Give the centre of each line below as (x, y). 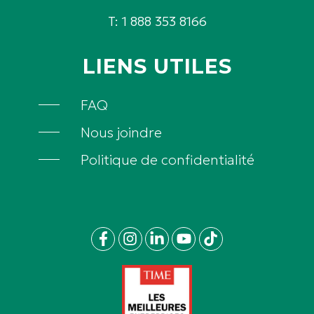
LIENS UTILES (157, 67)
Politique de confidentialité (168, 159)
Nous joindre (121, 132)
